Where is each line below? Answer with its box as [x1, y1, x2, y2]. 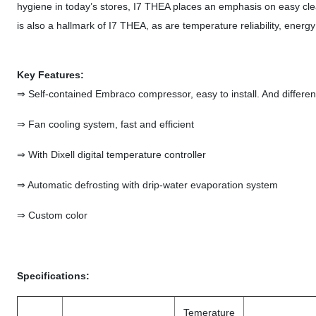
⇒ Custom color [17, 209, 87, 221]
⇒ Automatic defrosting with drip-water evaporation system [17, 179, 278, 190]
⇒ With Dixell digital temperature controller [17, 149, 206, 160]
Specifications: [17, 270, 90, 281]
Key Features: [17, 69, 84, 80]
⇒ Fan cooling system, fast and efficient [17, 119, 194, 130]
